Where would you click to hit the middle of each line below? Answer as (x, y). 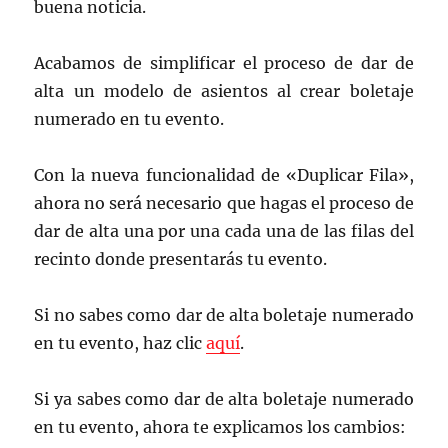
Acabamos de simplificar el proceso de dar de (224, 62)
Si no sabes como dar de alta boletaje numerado (224, 314)
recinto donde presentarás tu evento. (181, 258)
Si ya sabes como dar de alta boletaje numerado (224, 398)
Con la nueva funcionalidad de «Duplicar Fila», (224, 174)
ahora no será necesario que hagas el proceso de (224, 202)
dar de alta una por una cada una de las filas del (224, 230)
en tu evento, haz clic (120, 342)
